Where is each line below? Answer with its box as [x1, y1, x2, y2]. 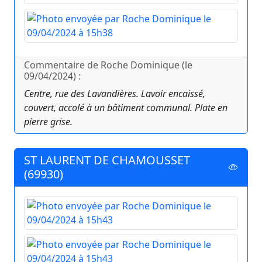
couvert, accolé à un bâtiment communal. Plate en [24, 101, 227, 115]
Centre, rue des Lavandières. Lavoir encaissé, [24, 87, 205, 101]
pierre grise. [24, 115, 73, 129]
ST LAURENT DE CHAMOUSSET [24, 152, 190, 168]
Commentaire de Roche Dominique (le [24, 58, 192, 72]
